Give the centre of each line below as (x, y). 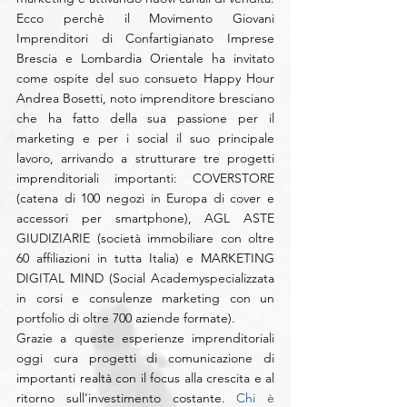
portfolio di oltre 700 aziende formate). (126, 318)
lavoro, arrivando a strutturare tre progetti (145, 159)
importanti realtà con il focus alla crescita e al (145, 378)
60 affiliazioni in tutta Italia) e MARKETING (145, 258)
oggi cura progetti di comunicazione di (145, 358)
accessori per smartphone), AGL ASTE (145, 218)
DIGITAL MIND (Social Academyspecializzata (145, 278)
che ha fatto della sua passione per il (145, 119)
